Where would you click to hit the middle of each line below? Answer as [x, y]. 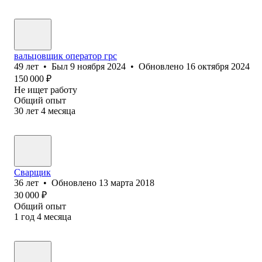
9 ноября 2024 [98, 66]
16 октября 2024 [218, 66]
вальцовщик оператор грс [65, 56]
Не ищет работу [46, 89]
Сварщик [32, 172]
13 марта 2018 [127, 182]
